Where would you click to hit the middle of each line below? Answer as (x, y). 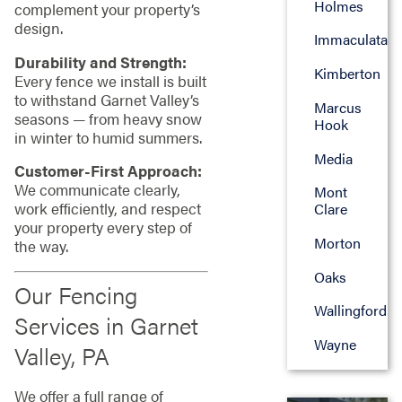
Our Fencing (75, 295)
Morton (337, 242)
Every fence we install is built (110, 80)
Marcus (337, 107)
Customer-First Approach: (108, 171)
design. (38, 28)
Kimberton (347, 74)
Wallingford (350, 310)
